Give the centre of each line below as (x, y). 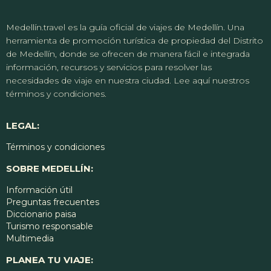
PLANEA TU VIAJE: (50, 260)
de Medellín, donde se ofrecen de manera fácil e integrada (128, 54)
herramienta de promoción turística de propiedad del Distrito (135, 41)
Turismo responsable (50, 227)
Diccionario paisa (41, 214)
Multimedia (30, 239)
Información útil (39, 190)
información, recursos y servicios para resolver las (109, 67)
